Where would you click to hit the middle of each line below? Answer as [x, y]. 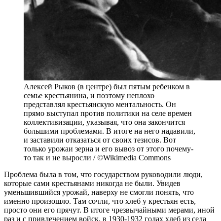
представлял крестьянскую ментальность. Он [100, 105]
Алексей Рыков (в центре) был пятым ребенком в [107, 87]
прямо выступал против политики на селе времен [108, 113]
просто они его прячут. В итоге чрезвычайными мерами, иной [109, 210]
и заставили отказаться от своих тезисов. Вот [100, 140]
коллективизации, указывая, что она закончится [104, 122]
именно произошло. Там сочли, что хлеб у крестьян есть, [100, 201]
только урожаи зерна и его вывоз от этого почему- [109, 149]
